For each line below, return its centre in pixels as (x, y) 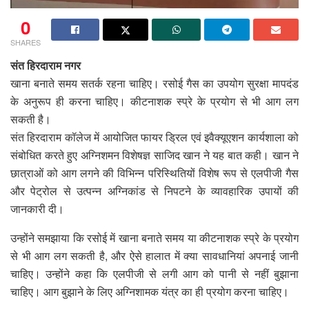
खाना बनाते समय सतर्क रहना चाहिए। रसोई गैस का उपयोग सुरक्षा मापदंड (154, 83)
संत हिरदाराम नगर (46, 65)
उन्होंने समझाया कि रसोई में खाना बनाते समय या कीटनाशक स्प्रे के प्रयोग (154, 237)
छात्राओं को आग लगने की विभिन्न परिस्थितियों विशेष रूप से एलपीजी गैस (154, 172)
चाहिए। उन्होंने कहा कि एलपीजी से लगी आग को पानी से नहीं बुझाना (154, 273)
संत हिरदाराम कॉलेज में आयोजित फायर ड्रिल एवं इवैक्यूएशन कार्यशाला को (154, 137)
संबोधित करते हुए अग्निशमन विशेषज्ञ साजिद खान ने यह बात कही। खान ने (154, 154)
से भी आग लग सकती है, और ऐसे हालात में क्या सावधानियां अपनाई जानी (154, 255)
